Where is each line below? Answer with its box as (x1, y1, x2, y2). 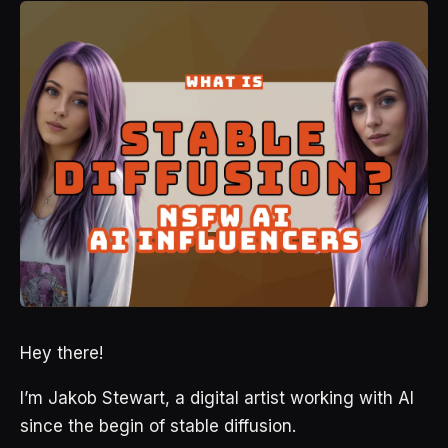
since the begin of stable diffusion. (20, 415, 296, 436)
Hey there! (20, 342, 103, 363)
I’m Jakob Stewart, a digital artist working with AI (20, 387, 414, 408)
